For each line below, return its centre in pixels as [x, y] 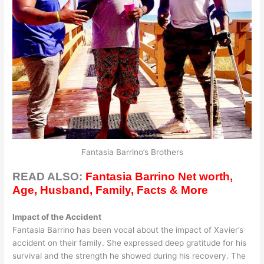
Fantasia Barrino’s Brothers [132, 152]
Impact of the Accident [57, 217]
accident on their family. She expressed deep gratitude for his [130, 243]
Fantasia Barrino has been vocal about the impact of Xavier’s [128, 230]
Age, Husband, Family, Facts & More [110, 190]
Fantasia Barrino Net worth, [159, 177]
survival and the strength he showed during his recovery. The [129, 256]
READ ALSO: [49, 177]
